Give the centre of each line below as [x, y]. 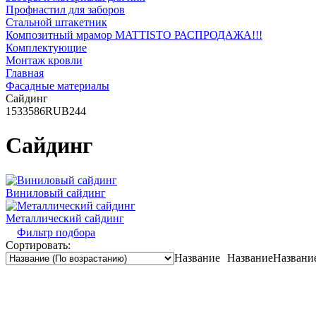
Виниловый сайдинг [56, 193]
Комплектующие [46, 48]
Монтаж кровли [44, 60]
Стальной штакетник [56, 22]
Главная [25, 73]
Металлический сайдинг [65, 218]
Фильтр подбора [56, 232]
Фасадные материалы [57, 86]
